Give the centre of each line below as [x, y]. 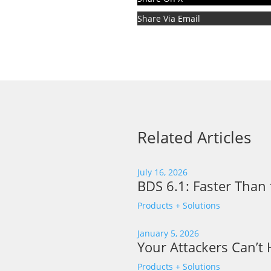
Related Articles [194, 137]
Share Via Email [169, 19]
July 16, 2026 [162, 172]
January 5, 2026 [168, 233]
